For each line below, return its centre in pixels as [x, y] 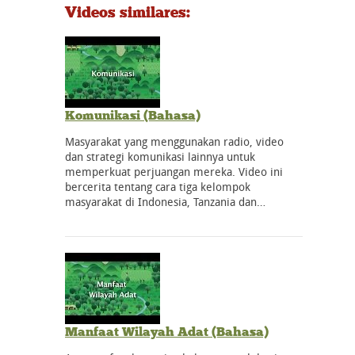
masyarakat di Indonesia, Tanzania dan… [165, 201]
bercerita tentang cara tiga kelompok [158, 186]
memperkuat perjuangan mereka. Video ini [174, 171]
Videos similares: [128, 13]
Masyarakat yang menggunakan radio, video [174, 141]
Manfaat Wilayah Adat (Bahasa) [167, 331]
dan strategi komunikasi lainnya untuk [160, 156]
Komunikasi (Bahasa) [133, 115]
